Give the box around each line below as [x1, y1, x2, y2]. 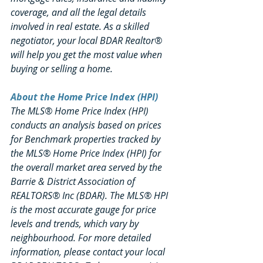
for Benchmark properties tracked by [11, 133, 163, 146]
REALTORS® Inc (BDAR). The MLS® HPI [11, 189, 170, 203]
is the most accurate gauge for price [11, 203, 159, 217]
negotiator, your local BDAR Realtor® [11, 34, 164, 48]
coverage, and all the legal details [11, 6, 149, 19]
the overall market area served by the [11, 161, 164, 174]
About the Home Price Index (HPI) [11, 90, 158, 104]
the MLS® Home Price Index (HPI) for [11, 147, 163, 160]
